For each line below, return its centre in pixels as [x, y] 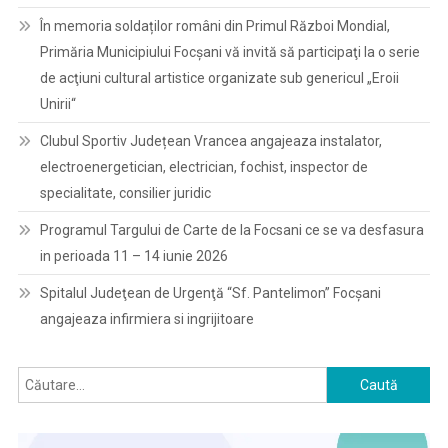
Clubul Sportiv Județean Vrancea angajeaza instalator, [210, 141]
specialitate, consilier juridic [125, 193]
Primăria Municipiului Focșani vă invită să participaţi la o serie [229, 52]
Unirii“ [57, 104]
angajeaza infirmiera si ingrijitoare [146, 319]
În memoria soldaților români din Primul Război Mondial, [214, 26]
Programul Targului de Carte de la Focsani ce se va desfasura [231, 230]
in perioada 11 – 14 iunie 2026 [133, 256]
